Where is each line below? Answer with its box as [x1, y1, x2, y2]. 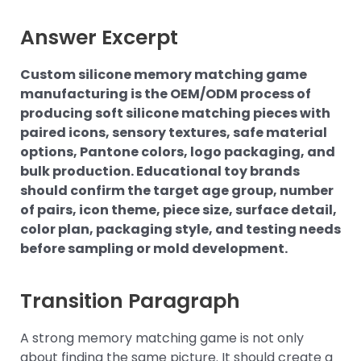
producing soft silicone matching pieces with [20, 103, 330, 122]
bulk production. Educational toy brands [20, 161, 300, 180]
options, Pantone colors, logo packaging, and [20, 142, 335, 161]
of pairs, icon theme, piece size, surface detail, [20, 200, 337, 219]
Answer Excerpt [20, 23, 178, 52]
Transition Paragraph [20, 287, 240, 316]
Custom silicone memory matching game [20, 64, 307, 84]
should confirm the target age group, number [20, 180, 334, 200]
